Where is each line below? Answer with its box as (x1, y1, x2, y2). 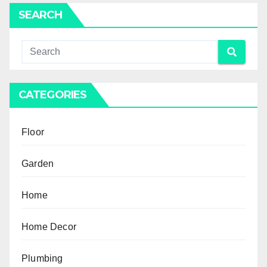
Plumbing (21, 253, 63, 264)
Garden (21, 159, 54, 169)
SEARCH (18, 8, 62, 22)
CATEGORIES (18, 88, 86, 102)
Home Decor (21, 222, 76, 232)
